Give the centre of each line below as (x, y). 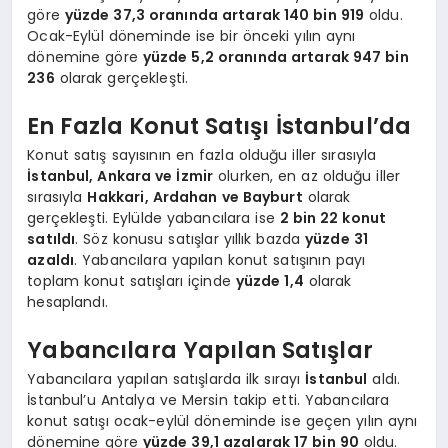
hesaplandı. (67, 302)
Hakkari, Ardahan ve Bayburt (195, 197)
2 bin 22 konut (333, 218)
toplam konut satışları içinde (131, 281)
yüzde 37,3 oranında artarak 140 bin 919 (214, 15)
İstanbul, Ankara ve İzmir (120, 176)
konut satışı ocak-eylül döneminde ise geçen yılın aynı (222, 421)
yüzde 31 (336, 239)
